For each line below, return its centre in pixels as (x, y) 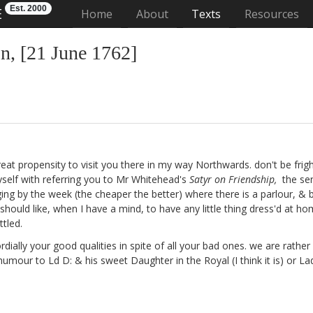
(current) (135, 13)
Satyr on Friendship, (233, 179)
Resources (271, 14)
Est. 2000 (28, 8)
